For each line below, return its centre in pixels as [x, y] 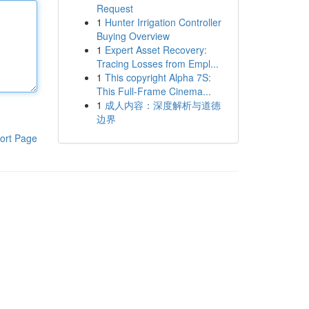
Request [114, 8]
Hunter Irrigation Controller [163, 22]
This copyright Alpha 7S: [158, 77]
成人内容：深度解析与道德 [162, 105]
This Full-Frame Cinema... [153, 91]
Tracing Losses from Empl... [157, 63]
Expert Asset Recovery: [156, 50]
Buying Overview [133, 36]
